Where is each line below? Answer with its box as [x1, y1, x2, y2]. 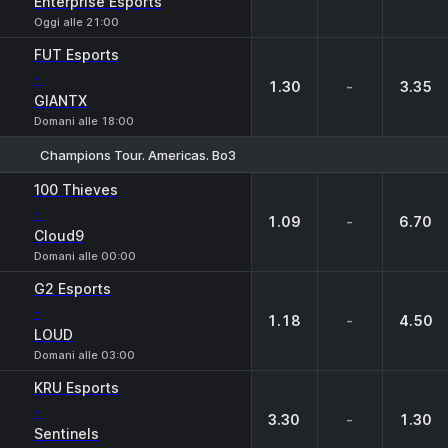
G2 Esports [34, 280, 111, 297]
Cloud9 [34, 227, 84, 244]
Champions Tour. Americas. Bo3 [40, 146, 236, 163]
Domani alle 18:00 [34, 114, 134, 128]
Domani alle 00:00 [34, 249, 136, 263]
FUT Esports [34, 46, 119, 63]
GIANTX [34, 92, 87, 109]
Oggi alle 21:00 [34, 15, 119, 29]
